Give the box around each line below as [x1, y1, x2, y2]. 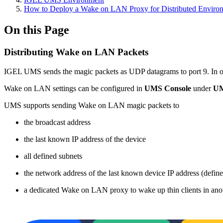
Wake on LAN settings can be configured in [4, 84, 144, 93]
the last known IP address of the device [24, 134, 146, 143]
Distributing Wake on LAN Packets [4, 46, 148, 57]
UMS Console [144, 84, 191, 93]
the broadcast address [24, 117, 91, 126]
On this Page [4, 23, 69, 36]
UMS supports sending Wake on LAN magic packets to [4, 101, 179, 110]
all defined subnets [24, 151, 82, 160]
